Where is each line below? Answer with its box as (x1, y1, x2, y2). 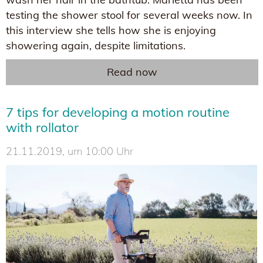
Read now (107, 65, 157, 79)
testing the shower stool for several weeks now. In (6, 8, 252, 22)
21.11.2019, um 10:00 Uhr (6, 144, 133, 159)
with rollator (6, 119, 79, 136)
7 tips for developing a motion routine (6, 104, 230, 121)
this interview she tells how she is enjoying (6, 23, 216, 38)
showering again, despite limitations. (6, 39, 186, 53)
